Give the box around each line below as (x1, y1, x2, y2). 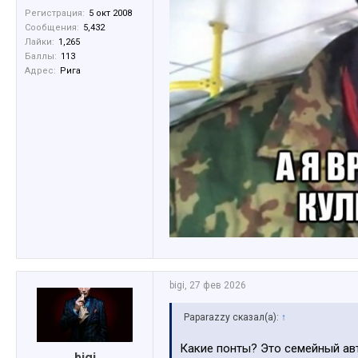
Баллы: (25, 51, 57, 62)
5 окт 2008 (89, 8, 132, 19)
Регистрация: (25, 8, 85, 19)
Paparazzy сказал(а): (184, 311, 281, 323)
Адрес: (25, 66, 56, 77)
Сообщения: (25, 22, 79, 34)
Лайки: (25, 37, 54, 48)
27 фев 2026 (189, 279, 246, 291)
